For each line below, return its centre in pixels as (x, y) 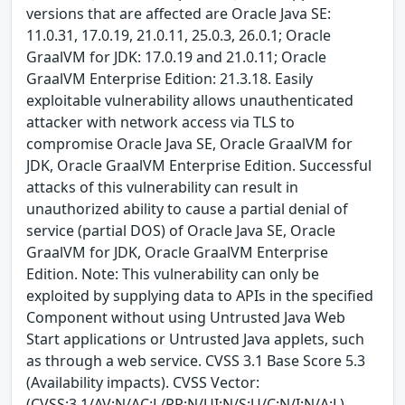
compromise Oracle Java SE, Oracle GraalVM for (189, 143)
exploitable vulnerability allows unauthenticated (190, 100)
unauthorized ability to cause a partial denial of (187, 208)
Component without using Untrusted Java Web (186, 317)
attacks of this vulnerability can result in (162, 187)
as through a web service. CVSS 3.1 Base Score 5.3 (196, 360)
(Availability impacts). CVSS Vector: (143, 382)
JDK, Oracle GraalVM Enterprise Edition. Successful (199, 165)
